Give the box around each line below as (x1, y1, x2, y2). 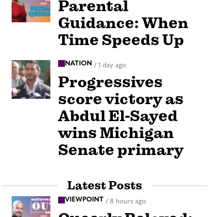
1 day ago (98, 62, 126, 69)
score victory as (58, 90, 184, 109)
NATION (65, 60, 92, 67)
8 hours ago (110, 198, 146, 205)
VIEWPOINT (65, 196, 104, 204)
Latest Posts (67, 179, 142, 193)
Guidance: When (58, 13, 188, 32)
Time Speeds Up (58, 30, 184, 49)
